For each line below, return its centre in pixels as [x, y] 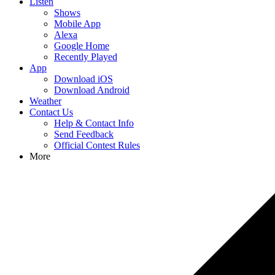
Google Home [82, 46]
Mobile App [77, 24]
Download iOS [83, 79]
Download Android [92, 90]
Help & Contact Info [94, 123]
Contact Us [51, 112]
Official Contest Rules [97, 145]
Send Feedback [84, 134]
